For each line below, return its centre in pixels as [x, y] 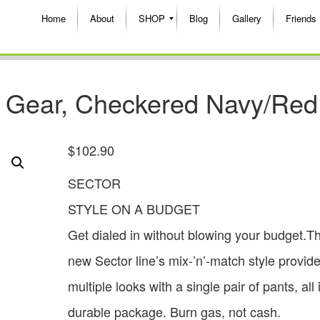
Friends [301, 18]
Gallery [247, 18]
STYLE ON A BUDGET [134, 208]
